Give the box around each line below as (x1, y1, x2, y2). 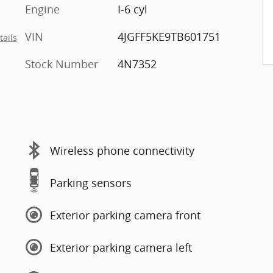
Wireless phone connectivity (50, 143, 194, 158)
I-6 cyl (117, 2, 147, 16)
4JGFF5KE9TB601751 (117, 29, 221, 44)
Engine (25, 2, 60, 16)
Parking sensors (50, 175, 132, 190)
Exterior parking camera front (50, 207, 200, 222)
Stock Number (25, 57, 98, 71)
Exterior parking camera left (50, 239, 192, 255)
